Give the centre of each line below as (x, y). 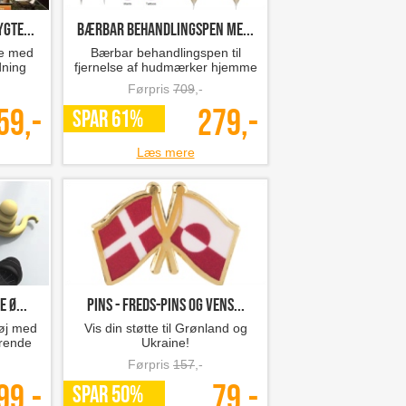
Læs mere (165, 152)
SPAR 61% (108, 120)
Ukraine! (165, 343)
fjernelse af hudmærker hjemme (165, 67)
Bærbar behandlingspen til (165, 53)
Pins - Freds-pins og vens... (165, 305)
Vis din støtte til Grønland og (165, 328)
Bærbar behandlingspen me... (165, 30)
